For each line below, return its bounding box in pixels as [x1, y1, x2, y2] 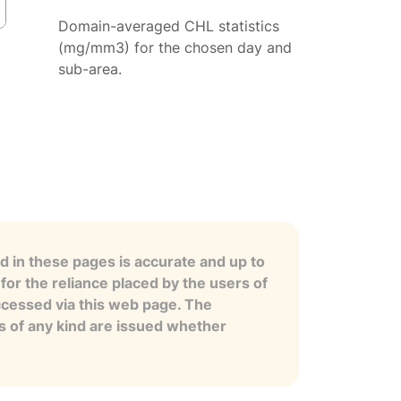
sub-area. [58, 59, 123, 78]
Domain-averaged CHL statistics [58, 16, 280, 35]
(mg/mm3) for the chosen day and [58, 38, 293, 56]
